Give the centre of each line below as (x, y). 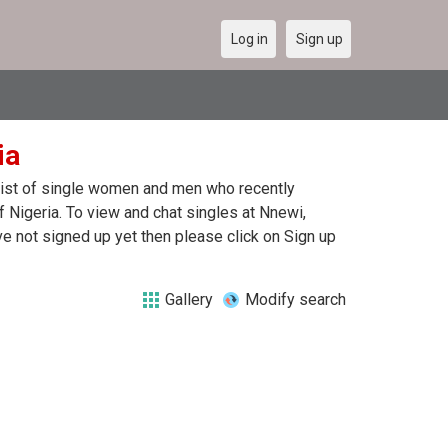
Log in (249, 39)
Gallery (189, 299)
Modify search (295, 299)
